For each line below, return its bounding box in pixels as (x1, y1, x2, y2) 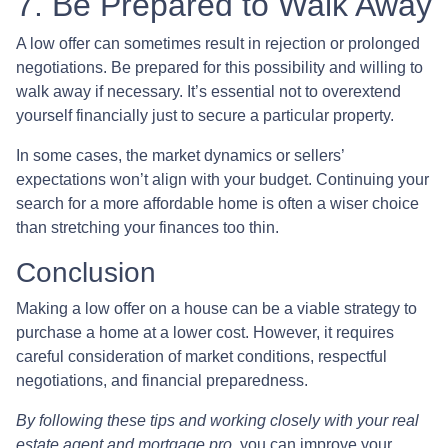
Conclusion (16, 256, 156, 288)
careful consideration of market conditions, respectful (16, 347, 387, 365)
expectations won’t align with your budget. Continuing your (16, 170, 429, 188)
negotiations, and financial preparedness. (16, 371, 308, 389)
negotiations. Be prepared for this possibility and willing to (16, 58, 423, 76)
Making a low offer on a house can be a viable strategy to (16, 299, 417, 317)
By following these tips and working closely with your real (16, 411, 419, 429)
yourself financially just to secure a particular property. (16, 106, 394, 124)
